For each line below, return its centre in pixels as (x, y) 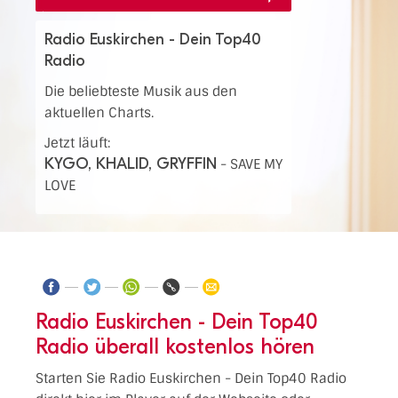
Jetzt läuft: (77, 143)
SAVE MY (256, 164)
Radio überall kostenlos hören (175, 346)
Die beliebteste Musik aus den (141, 92)
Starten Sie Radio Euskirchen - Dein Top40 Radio (191, 378)
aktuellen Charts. (99, 113)
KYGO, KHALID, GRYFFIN (131, 164)
